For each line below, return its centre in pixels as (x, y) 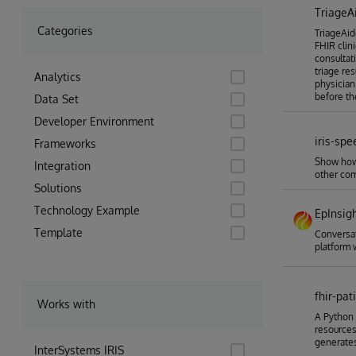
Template (58, 232)
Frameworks (65, 143)
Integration (62, 166)
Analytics (58, 77)
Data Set (56, 99)
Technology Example (87, 210)
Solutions (58, 188)
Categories (65, 31)
